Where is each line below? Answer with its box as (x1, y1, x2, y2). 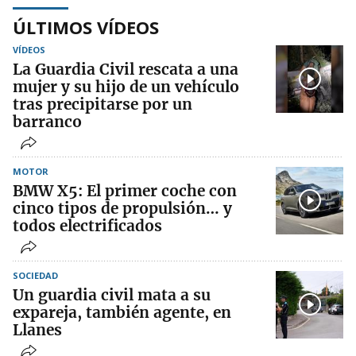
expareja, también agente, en (13, 302, 231, 322)
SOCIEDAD (13, 269, 58, 281)
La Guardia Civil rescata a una (13, 59, 238, 79)
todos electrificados (13, 215, 162, 235)
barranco (13, 111, 82, 131)
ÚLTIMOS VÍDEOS (13, 14, 159, 39)
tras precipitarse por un (13, 94, 192, 114)
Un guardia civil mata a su (13, 284, 211, 304)
